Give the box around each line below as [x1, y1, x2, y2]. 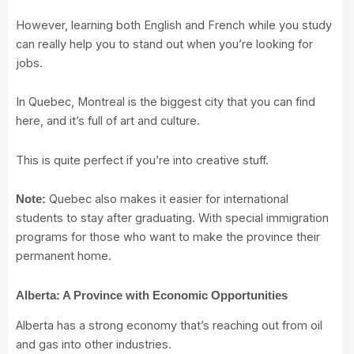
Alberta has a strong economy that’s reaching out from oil [16, 318, 322, 333]
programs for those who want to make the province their [16, 230, 320, 245]
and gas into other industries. [16, 337, 171, 352]
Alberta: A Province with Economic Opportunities [16, 288, 288, 302]
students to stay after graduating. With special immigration [16, 211, 329, 226]
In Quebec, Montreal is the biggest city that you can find [16, 95, 315, 110]
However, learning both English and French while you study [16, 17, 332, 32]
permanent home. [16, 249, 111, 264]
